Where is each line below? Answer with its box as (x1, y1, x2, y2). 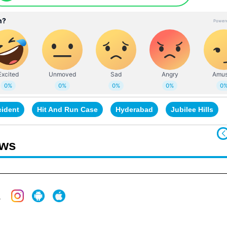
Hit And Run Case (37, 105, 98, 113)
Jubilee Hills (171, 105, 213, 113)
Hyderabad (116, 105, 153, 113)
